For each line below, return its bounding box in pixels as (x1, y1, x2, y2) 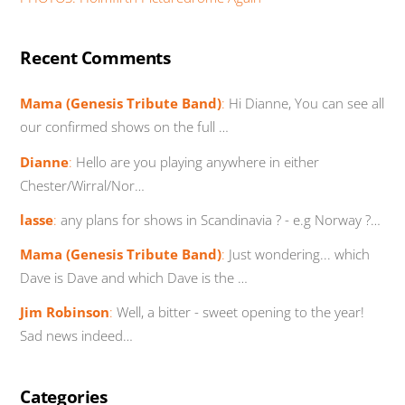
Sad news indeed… (20, 326, 134, 344)
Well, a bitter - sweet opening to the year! (113, 303, 365, 321)
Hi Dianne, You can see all (225, 94, 385, 113)
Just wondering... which (225, 244, 371, 263)
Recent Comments (20, 46, 171, 71)
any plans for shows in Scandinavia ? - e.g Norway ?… (57, 210, 381, 229)
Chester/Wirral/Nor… (20, 175, 146, 194)
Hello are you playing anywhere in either (72, 152, 320, 171)
